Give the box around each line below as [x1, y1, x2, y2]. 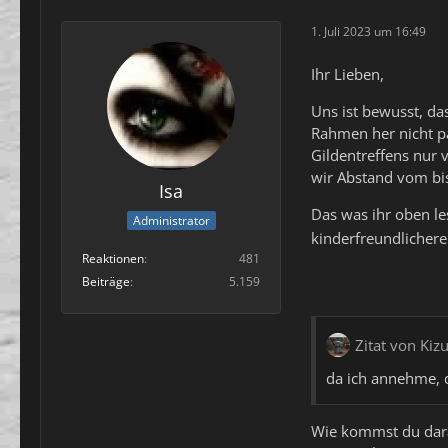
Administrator [132, 212, 210, 230]
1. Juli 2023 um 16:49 [311, 23, 426, 41]
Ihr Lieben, [311, 63, 384, 84]
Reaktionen [82, 250, 144, 268]
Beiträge [82, 273, 130, 291]
